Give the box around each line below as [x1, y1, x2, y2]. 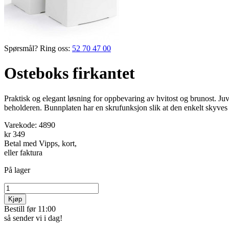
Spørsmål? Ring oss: [4, 44, 70, 53]
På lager [4, 165, 30, 174]
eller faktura [4, 148, 42, 157]
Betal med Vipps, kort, [4, 139, 77, 148]
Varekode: [4, 120, 39, 129]
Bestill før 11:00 [4, 204, 56, 213]
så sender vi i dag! [4, 213, 62, 222]
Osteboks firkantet [4, 64, 135, 83]
